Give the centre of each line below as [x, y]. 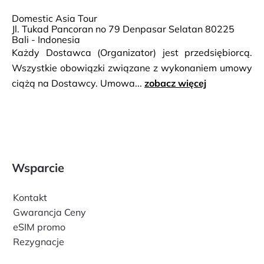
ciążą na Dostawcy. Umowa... [78, 83]
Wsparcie [38, 168]
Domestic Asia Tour [55, 18]
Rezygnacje [39, 242]
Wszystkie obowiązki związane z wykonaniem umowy [132, 68]
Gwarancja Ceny [49, 212]
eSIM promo [39, 227]
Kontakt [30, 197]
